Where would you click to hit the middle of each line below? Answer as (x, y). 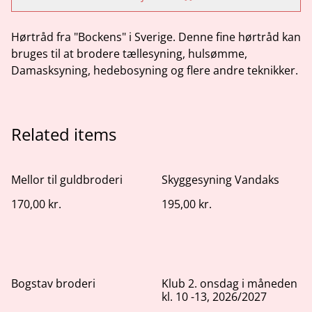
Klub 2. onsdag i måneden (229, 284)
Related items (64, 134)
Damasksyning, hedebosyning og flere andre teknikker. (155, 71)
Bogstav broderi (53, 284)
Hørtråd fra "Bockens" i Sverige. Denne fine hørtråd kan (156, 37)
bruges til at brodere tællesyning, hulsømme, (129, 54)
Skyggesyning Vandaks (220, 180)
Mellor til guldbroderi (67, 180)
